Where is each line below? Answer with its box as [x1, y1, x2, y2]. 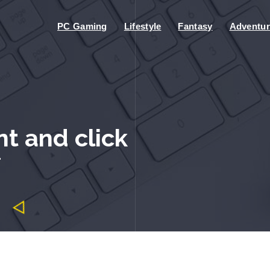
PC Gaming [57, 21, 107, 31]
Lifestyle [124, 21, 162, 31]
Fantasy [178, 21, 213, 31]
